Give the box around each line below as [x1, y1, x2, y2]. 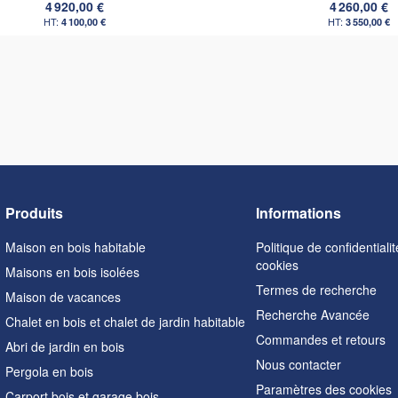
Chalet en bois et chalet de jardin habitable [4, 313, 245, 330]
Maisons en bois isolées [4, 263, 139, 281]
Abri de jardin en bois [4, 338, 124, 355]
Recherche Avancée [256, 306, 370, 323]
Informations [256, 203, 342, 223]
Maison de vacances [4, 288, 121, 306]
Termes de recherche [256, 281, 378, 298]
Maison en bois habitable [4, 238, 146, 256]
